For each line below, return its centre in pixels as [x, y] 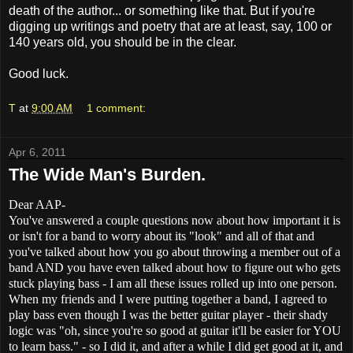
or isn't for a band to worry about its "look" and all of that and [162, 236]
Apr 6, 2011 [37, 152]
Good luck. [39, 73]
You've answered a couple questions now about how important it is [175, 221]
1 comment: [117, 108]
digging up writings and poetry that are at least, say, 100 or [170, 26]
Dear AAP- [37, 205]
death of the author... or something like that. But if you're [162, 10]
